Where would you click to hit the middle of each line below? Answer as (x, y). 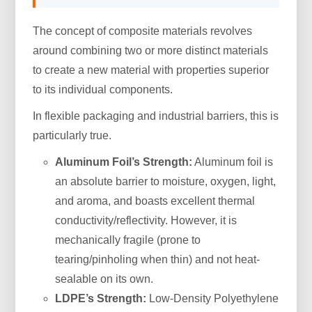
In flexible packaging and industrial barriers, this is (156, 116)
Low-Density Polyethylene (213, 298)
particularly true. (72, 135)
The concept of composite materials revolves (143, 31)
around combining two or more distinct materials (151, 50)
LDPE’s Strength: (101, 298)
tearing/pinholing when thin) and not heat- (158, 259)
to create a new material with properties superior (151, 70)
